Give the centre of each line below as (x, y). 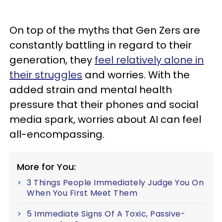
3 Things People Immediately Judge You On (115, 183)
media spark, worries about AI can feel (105, 119)
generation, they (52, 60)
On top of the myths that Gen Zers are (105, 30)
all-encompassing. (57, 134)
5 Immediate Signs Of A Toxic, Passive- (106, 214)
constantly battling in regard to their (101, 45)
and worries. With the (136, 75)
